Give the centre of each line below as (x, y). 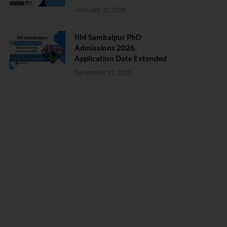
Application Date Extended (121, 58)
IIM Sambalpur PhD (108, 37)
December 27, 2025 (103, 73)
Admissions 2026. (105, 48)
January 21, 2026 (100, 10)
